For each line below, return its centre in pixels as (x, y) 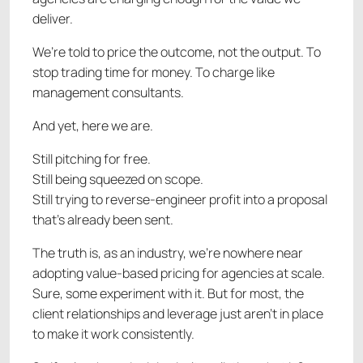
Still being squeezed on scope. (118, 179)
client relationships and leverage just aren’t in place (178, 314)
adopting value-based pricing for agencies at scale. (179, 273)
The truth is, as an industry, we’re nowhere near (168, 253)
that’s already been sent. (103, 220)
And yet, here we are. (93, 126)
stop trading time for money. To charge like (154, 73)
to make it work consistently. (113, 334)
